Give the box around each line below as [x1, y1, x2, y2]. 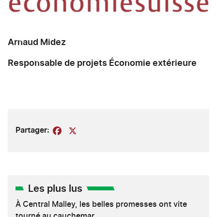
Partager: [15, 126, 49, 134]
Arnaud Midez [8, 38, 66, 47]
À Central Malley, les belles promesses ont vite [15, 200, 187, 208]
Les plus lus [28, 184, 82, 194]
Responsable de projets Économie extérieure [8, 59, 197, 68]
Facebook [63, 126, 99, 134]
